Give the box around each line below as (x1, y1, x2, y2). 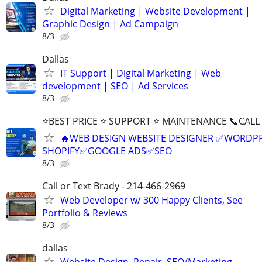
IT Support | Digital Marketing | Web (60, 66, 221, 80)
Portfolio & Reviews (42, 206, 127, 220)
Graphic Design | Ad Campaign (42, 17, 178, 30)
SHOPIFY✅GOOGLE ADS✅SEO (42, 144, 172, 157)
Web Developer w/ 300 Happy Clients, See (60, 194, 243, 207)
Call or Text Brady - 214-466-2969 (42, 180, 185, 193)
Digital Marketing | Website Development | (60, 4, 250, 18)
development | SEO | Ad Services (42, 79, 188, 92)
